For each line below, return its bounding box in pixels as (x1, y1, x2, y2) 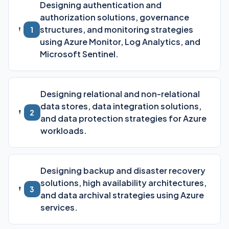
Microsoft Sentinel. (40, 49, 119, 59)
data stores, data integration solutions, (40, 101, 201, 111)
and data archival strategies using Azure (40, 190, 204, 200)
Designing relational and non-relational (40, 88, 200, 99)
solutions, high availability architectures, (40, 177, 207, 188)
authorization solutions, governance (40, 12, 190, 22)
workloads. (40, 125, 87, 136)
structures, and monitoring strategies (40, 24, 194, 35)
